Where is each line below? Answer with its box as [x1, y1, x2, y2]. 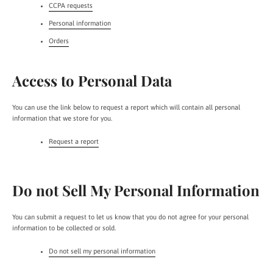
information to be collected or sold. [12, 224, 116, 232]
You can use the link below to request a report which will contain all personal [12, 104, 240, 111]
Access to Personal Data [12, 71, 172, 90]
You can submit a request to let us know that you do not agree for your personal [12, 213, 249, 221]
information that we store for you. [12, 115, 112, 122]
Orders [49, 37, 69, 44]
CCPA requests [49, 2, 93, 9]
